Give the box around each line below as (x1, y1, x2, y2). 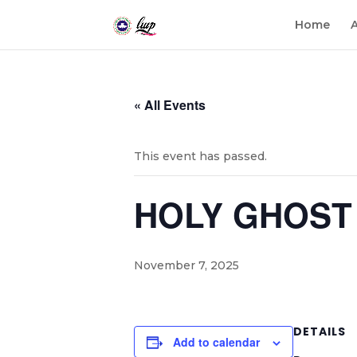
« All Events (134, 96, 206, 114)
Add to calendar (173, 334, 260, 350)
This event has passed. (134, 149, 267, 163)
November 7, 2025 (134, 258, 239, 273)
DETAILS (293, 324, 346, 339)
